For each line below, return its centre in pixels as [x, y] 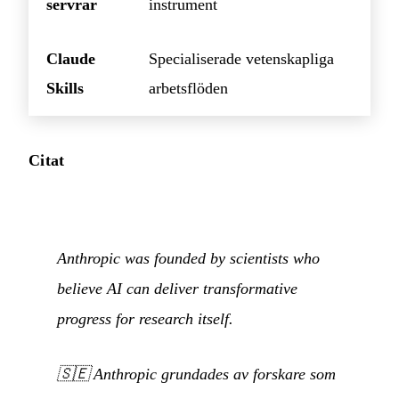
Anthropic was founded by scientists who [188, 258]
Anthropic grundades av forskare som [215, 374]
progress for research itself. [145, 318]
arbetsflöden [188, 88]
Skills [65, 88]
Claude [71, 58]
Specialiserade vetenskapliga [241, 58]
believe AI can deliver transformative [177, 288]
